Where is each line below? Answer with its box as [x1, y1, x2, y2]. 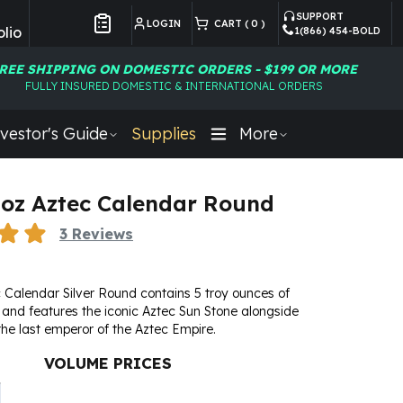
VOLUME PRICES [44, 354, 172, 372]
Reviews [72, 224, 133, 243]
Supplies [130, 123, 196, 144]
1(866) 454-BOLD [294, 24, 381, 37]
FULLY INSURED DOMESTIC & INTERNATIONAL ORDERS [24, 78, 323, 93]
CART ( [209, 17, 248, 30]
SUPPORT [296, 10, 344, 22]
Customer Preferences [102, 34, 213, 47]
